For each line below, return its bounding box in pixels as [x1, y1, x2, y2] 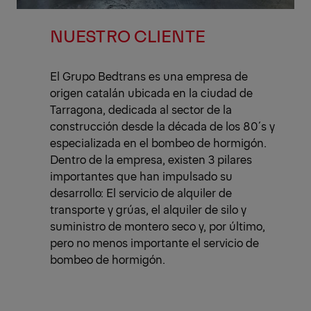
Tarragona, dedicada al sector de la [50, 101, 232, 117]
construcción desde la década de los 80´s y [50, 118, 275, 134]
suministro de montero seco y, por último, [50, 218, 265, 234]
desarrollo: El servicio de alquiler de [50, 185, 232, 201]
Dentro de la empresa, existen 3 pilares [50, 151, 252, 167]
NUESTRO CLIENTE [50, 24, 205, 47]
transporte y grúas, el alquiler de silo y [50, 201, 246, 217]
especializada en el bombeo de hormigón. [50, 135, 267, 151]
